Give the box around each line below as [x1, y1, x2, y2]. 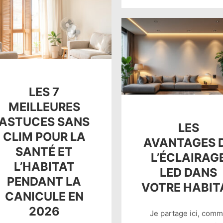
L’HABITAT [13, 159, 75, 174]
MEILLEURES [8, 99, 80, 114]
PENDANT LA [7, 174, 82, 189]
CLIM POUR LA [2, 129, 86, 144]
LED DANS [160, 165, 218, 180]
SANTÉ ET [15, 144, 73, 159]
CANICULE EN [4, 189, 84, 204]
